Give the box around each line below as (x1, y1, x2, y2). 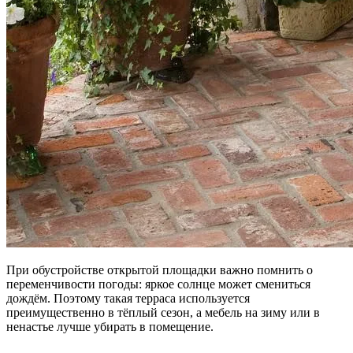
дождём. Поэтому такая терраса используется (6, 291, 250, 305)
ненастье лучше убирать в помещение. (6, 319, 214, 333)
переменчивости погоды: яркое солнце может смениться (6, 277, 310, 291)
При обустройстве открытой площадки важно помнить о (6, 262, 313, 277)
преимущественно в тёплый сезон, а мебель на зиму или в (6, 305, 320, 319)
